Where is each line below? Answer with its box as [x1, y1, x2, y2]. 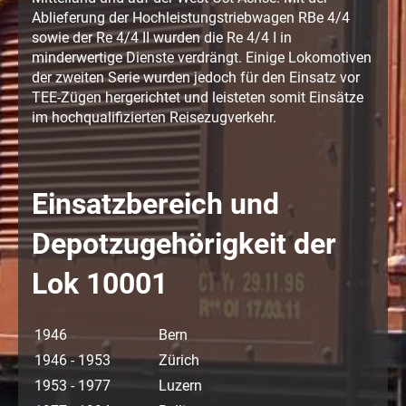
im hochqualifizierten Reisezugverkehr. [32, 108, 276, 126]
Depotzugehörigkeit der [32, 226, 336, 261]
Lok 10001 [32, 266, 168, 301]
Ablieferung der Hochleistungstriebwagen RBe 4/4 [32, 8, 350, 26]
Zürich [159, 351, 199, 369]
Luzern [159, 376, 202, 394]
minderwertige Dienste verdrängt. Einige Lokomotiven [32, 48, 372, 66]
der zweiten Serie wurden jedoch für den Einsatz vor [32, 68, 360, 86]
